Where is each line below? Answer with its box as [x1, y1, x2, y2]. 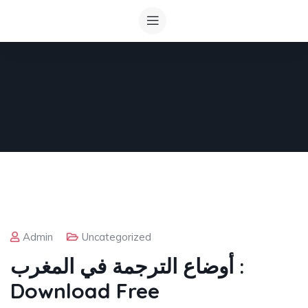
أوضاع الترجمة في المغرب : [10, 253, 234, 279]
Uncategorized [82, 230, 151, 243]
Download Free [10, 278, 159, 304]
